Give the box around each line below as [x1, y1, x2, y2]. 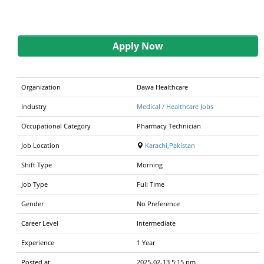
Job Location [21, 140, 60, 150]
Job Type [21, 179, 48, 189]
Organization [21, 82, 61, 91]
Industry [21, 101, 47, 111]
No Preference [137, 199, 180, 208]
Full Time [137, 179, 164, 189]
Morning [137, 160, 163, 169]
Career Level [21, 218, 58, 227]
